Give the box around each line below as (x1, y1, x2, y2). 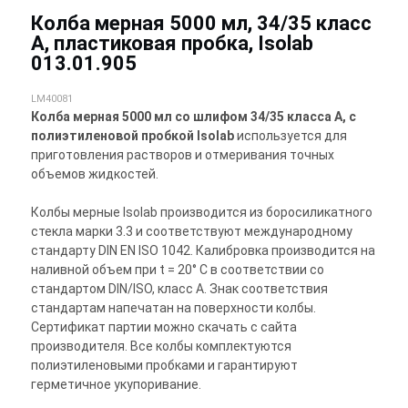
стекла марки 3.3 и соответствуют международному (31, 224, 352, 240)
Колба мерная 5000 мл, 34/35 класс (31, 12, 372, 36)
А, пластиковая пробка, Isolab (31, 32, 313, 56)
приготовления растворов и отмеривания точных (31, 148, 334, 163)
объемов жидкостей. (31, 167, 158, 182)
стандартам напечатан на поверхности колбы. (31, 301, 316, 316)
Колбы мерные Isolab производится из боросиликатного (31, 205, 372, 220)
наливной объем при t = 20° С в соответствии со (31, 262, 324, 278)
